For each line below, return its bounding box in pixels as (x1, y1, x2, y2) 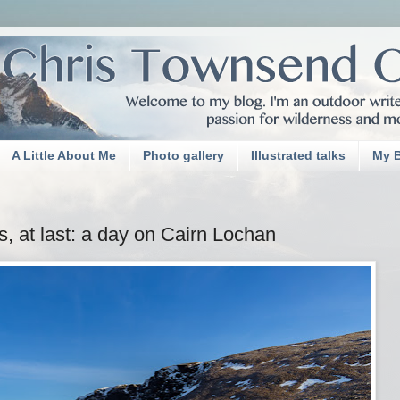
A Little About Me (12, 148, 116, 163)
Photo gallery (143, 148, 224, 163)
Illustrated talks (251, 148, 346, 163)
